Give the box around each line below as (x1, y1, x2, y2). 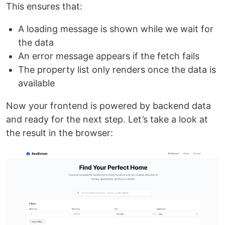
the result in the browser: (6, 127, 113, 138)
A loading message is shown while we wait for (18, 23, 213, 34)
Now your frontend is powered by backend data (6, 100, 211, 111)
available (18, 77, 55, 88)
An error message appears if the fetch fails (18, 50, 199, 61)
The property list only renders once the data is (18, 64, 216, 75)
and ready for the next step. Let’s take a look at (6, 114, 208, 125)
